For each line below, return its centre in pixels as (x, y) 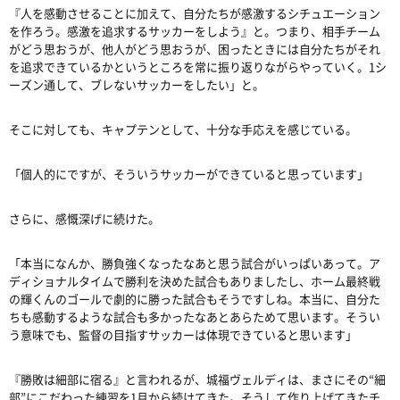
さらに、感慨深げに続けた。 (84, 218)
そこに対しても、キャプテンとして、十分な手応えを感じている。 (183, 129)
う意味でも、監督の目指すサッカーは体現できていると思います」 (183, 334)
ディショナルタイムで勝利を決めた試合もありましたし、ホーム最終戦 (195, 280)
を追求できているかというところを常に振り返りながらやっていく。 (189, 66)
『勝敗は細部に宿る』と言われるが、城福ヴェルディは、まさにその (189, 379)
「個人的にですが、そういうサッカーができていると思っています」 (189, 173)
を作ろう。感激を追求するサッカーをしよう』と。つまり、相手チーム (195, 30)
